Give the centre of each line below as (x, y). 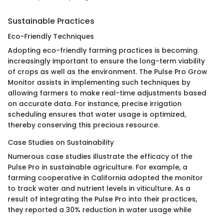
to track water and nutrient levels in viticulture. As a (99, 188)
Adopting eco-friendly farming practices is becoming (103, 50)
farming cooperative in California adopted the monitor (105, 178)
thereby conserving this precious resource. (84, 125)
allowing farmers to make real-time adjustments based (107, 93)
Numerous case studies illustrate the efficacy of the (100, 156)
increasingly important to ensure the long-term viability (106, 61)
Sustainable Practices (51, 21)
